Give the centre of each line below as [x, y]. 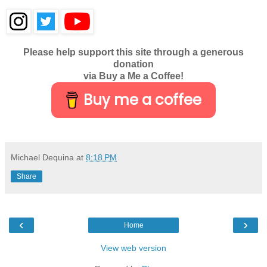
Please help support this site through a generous [133, 52]
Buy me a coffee [143, 100]
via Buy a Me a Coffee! [133, 76]
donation [133, 64]
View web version [133, 248]
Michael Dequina [42, 157]
